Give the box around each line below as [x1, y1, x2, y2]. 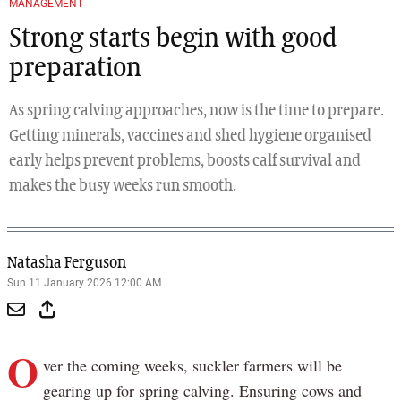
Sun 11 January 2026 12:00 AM [7, 277, 161, 290]
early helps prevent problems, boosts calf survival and [9, 153, 361, 170]
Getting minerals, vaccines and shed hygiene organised [9, 128, 371, 145]
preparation [9, 55, 141, 83]
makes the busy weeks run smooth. [9, 178, 236, 195]
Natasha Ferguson [7, 255, 126, 272]
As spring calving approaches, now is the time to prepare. [9, 103, 384, 120]
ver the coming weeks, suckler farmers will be [42, 354, 342, 377]
